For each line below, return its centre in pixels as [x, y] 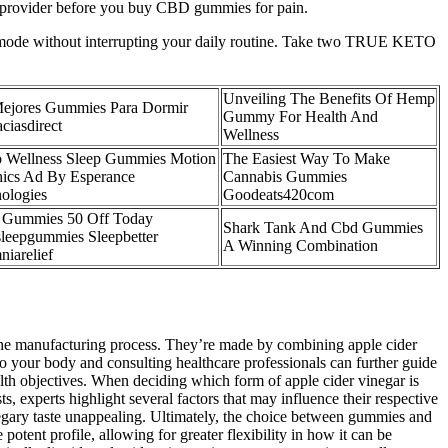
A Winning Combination [300, 245]
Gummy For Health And [300, 116]
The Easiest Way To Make [306, 158]
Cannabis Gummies [285, 176]
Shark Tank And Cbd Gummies [323, 227]
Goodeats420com [278, 194]
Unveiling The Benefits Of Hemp [329, 98]
